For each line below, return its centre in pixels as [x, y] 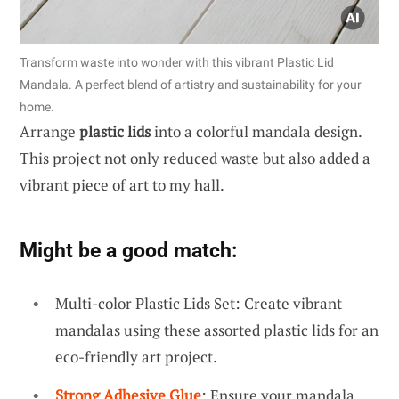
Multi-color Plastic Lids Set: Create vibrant [199, 303]
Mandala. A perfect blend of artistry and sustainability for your [191, 84]
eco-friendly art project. [136, 356]
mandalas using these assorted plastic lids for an [217, 330]
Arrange [49, 131]
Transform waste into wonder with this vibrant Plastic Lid [177, 62]
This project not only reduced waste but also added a [195, 158]
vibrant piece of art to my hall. [122, 184]
